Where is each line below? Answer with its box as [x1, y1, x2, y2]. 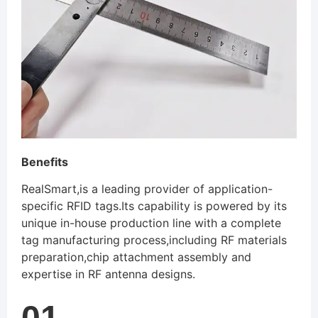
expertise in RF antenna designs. [21, 267, 195, 282]
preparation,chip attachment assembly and [21, 250, 251, 265]
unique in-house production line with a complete [21, 216, 281, 231]
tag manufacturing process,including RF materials [21, 233, 287, 248]
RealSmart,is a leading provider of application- [21, 182, 273, 197]
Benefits [21, 154, 68, 169]
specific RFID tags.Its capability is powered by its [21, 199, 287, 214]
